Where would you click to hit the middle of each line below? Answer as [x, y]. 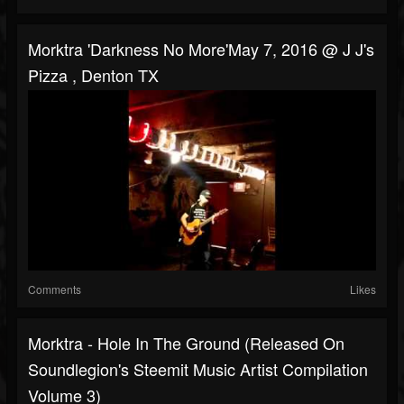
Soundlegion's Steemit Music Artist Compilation [198, 369]
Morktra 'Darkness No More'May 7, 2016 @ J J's [201, 49]
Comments [55, 289]
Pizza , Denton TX [93, 75]
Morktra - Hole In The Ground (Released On [186, 343]
